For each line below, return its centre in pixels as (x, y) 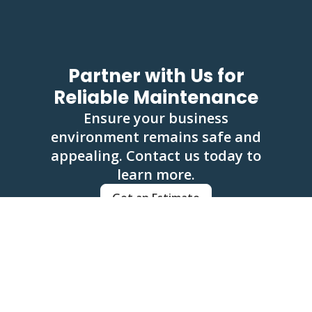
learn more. (156, 175)
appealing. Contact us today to (156, 156)
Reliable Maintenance (156, 98)
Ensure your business (156, 118)
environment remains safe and (156, 137)
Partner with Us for (156, 76)
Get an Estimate (156, 198)
